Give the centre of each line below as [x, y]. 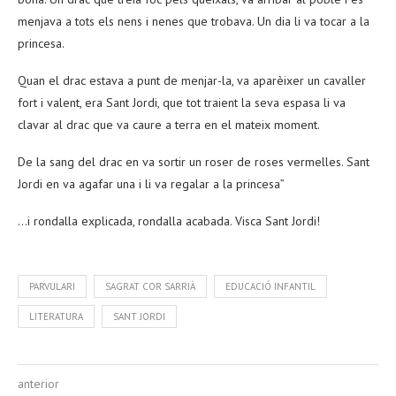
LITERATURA [56, 316]
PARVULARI [52, 286]
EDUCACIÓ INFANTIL [270, 286]
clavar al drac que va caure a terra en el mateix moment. [169, 124]
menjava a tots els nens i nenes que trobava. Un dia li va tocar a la [194, 21]
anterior [38, 383]
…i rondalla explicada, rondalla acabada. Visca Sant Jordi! [169, 221]
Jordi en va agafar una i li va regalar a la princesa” [151, 183]
